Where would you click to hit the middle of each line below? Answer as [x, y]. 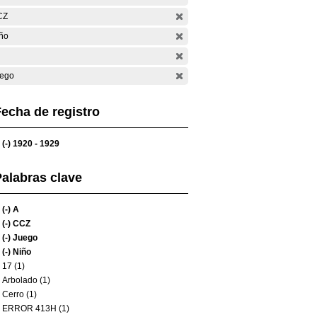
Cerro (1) [19, 294]
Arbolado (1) [26, 280]
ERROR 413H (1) [36, 309]
